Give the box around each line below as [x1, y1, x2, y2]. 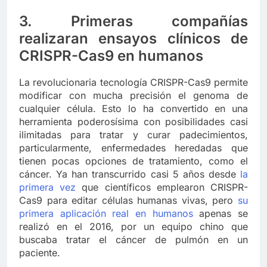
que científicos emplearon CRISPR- [76, 181, 249, 194]
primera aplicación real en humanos [19, 207, 193, 220]
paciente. [19, 247, 60, 259]
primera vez [19, 181, 76, 194]
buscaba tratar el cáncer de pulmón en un [19, 234, 248, 246]
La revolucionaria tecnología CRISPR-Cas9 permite [19, 76, 248, 89]
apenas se [193, 207, 249, 220]
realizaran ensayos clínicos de [19, 29, 248, 47]
